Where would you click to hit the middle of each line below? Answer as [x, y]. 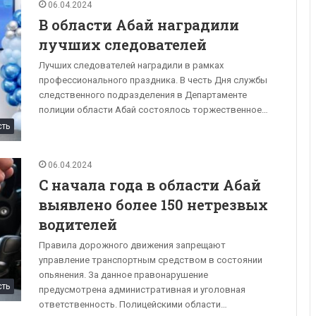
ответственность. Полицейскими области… [133, 304]
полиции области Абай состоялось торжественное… [153, 109]
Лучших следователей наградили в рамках [131, 65]
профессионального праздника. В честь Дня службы [153, 80]
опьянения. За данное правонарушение [123, 274]
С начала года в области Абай [150, 184]
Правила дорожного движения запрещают [132, 245]
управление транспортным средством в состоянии [151, 260]
